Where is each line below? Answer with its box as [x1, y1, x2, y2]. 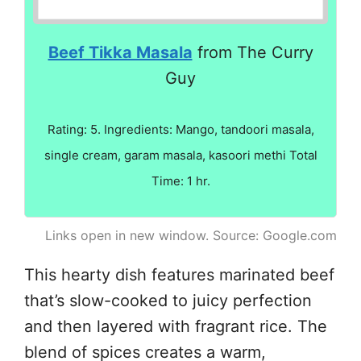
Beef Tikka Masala [48, 42, 193, 62]
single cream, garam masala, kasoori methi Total [44, 147, 317, 163]
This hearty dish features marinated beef [24, 264, 334, 284]
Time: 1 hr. [151, 172, 210, 189]
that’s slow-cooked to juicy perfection [24, 290, 312, 310]
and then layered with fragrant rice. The [24, 316, 327, 336]
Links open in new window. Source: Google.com [45, 226, 337, 243]
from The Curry [192, 42, 313, 62]
